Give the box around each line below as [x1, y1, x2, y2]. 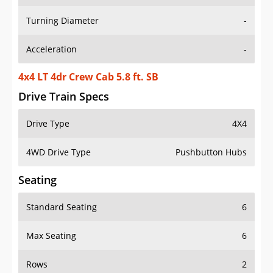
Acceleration [26, 43, 77, 55]
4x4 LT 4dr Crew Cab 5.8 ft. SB [18, 70, 158, 84]
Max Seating [26, 230, 76, 242]
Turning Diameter [26, 15, 99, 27]
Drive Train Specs [18, 89, 109, 104]
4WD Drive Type [26, 146, 91, 158]
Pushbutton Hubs [175, 146, 247, 158]
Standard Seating [26, 201, 97, 213]
